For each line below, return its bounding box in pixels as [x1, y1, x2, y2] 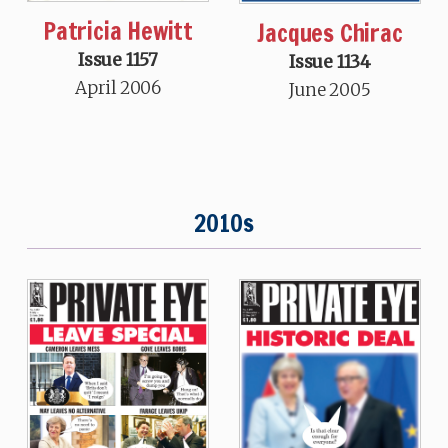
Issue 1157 [77, 49, 158, 72]
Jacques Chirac [257, 16, 403, 50]
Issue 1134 [289, 51, 372, 73]
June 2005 [289, 79, 371, 101]
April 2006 [74, 77, 161, 100]
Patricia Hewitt [42, 14, 193, 49]
